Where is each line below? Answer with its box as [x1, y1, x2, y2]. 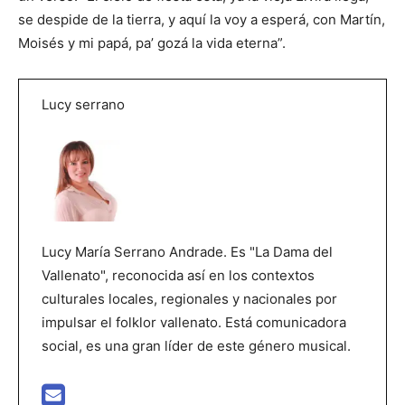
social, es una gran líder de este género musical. [42, 337, 351, 355]
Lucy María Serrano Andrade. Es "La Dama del [42, 243, 333, 261]
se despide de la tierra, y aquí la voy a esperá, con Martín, [18, 11, 385, 29]
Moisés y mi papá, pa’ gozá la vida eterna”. [18, 34, 286, 52]
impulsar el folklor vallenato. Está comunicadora [42, 314, 346, 332]
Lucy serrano [42, 96, 125, 114]
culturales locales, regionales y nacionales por [42, 290, 337, 308]
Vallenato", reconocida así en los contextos [42, 267, 315, 285]
